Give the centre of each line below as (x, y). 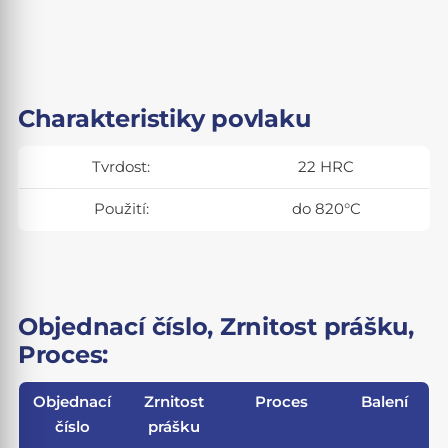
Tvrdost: (121, 167)
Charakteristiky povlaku (164, 119)
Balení (385, 402)
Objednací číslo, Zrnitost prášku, (215, 326)
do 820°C (326, 209)
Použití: (121, 209)
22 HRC (326, 167)
